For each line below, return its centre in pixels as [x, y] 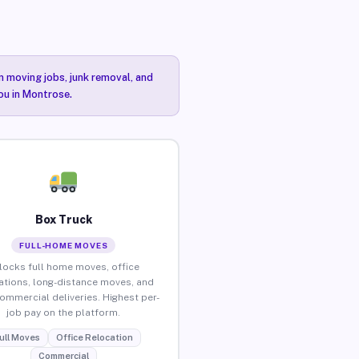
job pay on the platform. [64, 312]
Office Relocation [94, 337]
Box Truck [63, 219]
